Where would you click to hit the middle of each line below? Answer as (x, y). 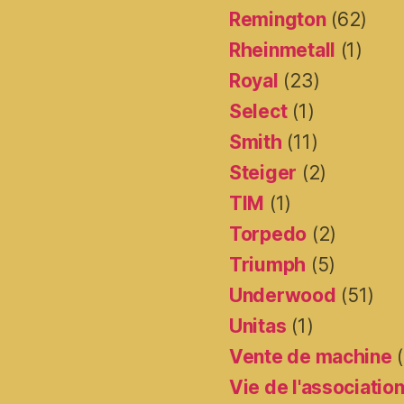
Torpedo (268, 234)
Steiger (263, 173)
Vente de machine (311, 357)
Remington (278, 20)
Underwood (283, 296)
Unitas (258, 326)
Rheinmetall (283, 50)
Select (258, 112)
